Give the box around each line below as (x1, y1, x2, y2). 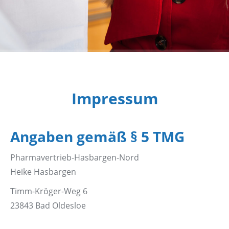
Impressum (71, 88, 158, 109)
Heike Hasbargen (10, 166, 76, 178)
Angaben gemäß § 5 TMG (10, 127, 185, 147)
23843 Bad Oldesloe (10, 200, 86, 212)
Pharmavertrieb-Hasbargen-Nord (10, 152, 139, 164)
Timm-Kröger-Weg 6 (10, 186, 87, 197)
